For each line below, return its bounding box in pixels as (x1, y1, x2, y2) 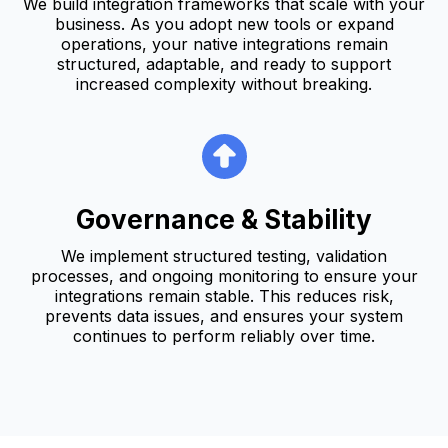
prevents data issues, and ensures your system (45, 305, 403, 326)
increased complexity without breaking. (76, 73, 372, 94)
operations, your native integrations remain (60, 33, 388, 54)
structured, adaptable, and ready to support (57, 53, 391, 74)
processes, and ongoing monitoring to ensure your (30, 265, 418, 286)
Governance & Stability (76, 203, 372, 235)
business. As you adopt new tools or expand (54, 13, 394, 34)
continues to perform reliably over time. (73, 325, 375, 346)
